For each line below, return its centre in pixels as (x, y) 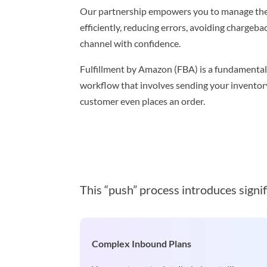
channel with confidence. (131, 44)
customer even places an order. (143, 101)
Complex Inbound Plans (142, 244)
